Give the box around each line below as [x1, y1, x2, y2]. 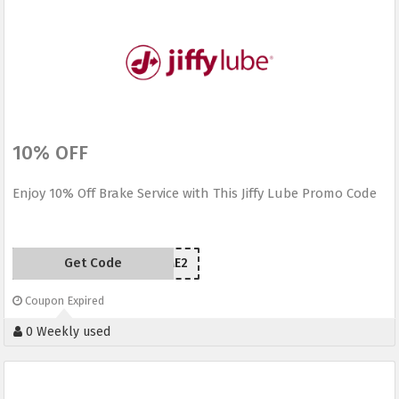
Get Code [63, 255, 122, 272]
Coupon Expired [22, 294, 104, 308]
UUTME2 [142, 256, 188, 272]
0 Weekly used [22, 324, 110, 340]
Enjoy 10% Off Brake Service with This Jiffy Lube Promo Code [12, 185, 377, 202]
